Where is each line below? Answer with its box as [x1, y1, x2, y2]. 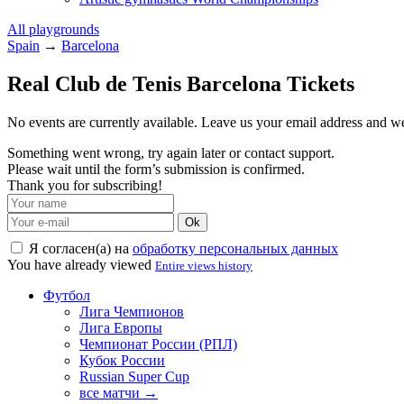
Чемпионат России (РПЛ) [79, 335, 237, 352]
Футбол [43, 287, 90, 303]
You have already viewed [7, 256, 155, 272]
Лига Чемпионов [79, 303, 184, 319]
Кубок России [79, 352, 165, 368]
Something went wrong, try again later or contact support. [7, 144, 335, 161]
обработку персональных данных [133, 240, 338, 256]
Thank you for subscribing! [7, 177, 162, 193]
